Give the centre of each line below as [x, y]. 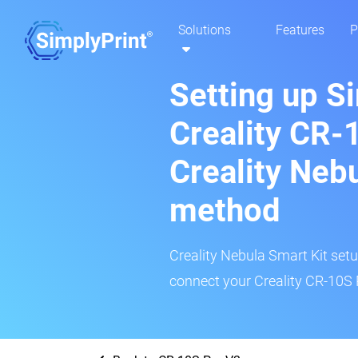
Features [300, 30]
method [225, 211]
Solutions [205, 30]
